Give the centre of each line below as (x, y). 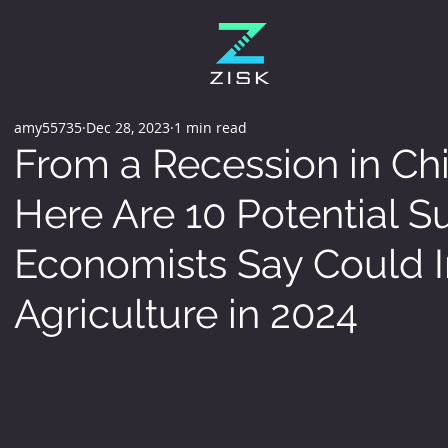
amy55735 (47, 127)
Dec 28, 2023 (127, 127)
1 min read (210, 127)
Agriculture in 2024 (185, 313)
